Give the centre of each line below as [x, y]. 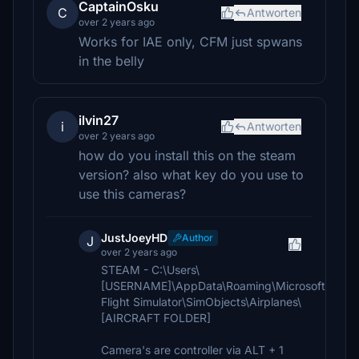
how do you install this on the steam [187, 155]
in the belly [111, 61]
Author [198, 238]
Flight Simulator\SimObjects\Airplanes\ [201, 302]
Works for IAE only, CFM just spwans [190, 42]
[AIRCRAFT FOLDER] [156, 318]
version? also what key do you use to [191, 175]
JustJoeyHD [134, 238]
